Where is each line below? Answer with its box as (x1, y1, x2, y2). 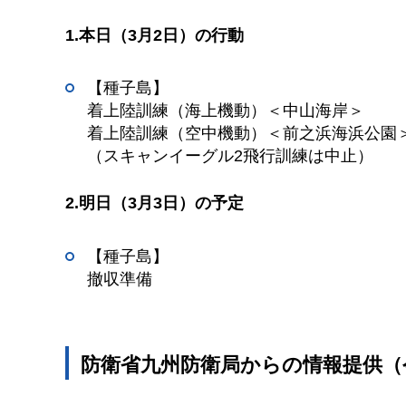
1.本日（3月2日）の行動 (65, 25, 244, 44)
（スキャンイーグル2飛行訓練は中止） (87, 146, 373, 165)
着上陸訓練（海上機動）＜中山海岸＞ (87, 101, 364, 120)
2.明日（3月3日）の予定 (65, 194, 244, 213)
